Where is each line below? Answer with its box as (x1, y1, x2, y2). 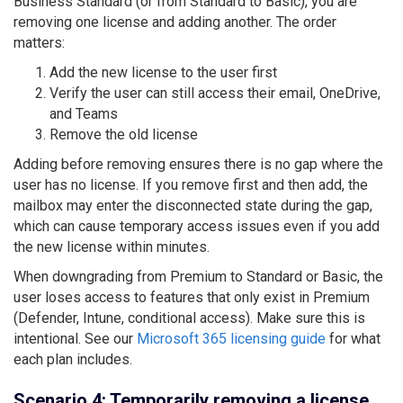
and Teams (49, 104, 118, 122)
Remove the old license (49, 125, 198, 143)
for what (326, 329, 381, 347)
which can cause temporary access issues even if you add (13, 217, 380, 235)
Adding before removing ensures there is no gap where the (13, 155, 383, 173)
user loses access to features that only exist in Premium (13, 288, 370, 306)
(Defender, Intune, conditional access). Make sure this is (13, 309, 365, 327)
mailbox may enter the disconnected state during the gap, (13, 196, 372, 214)
